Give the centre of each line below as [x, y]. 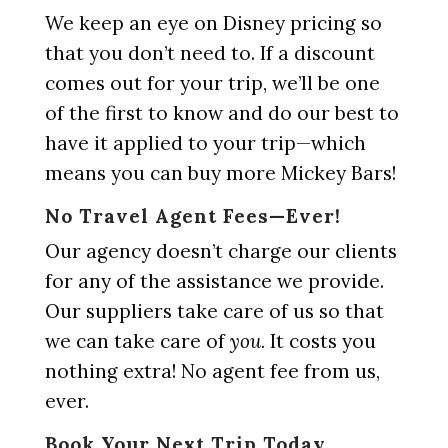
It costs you [320, 341]
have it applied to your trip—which [205, 143]
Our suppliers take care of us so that [214, 311]
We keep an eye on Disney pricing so [213, 23]
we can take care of [137, 341]
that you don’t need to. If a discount [209, 53]
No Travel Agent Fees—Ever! [192, 216]
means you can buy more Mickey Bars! [220, 173]
